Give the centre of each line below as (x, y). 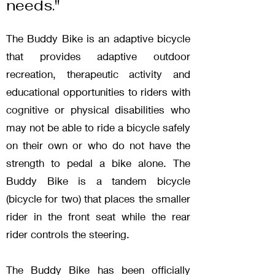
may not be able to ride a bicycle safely (98, 128)
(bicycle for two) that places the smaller (98, 199)
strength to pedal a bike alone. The (98, 163)
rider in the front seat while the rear (98, 217)
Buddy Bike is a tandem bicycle (98, 181)
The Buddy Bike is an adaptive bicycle (98, 39)
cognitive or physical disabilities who (98, 110)
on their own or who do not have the (98, 145)
